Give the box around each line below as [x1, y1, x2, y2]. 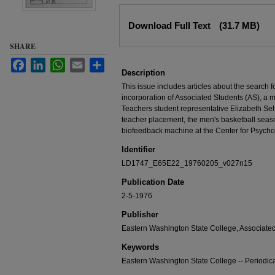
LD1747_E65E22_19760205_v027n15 [122, 159, 252, 168]
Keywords [122, 242, 159, 252]
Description [122, 68, 165, 77]
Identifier [122, 145, 155, 154]
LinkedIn [45, 58, 74, 67]
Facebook [26, 58, 59, 67]
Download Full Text [128, 20, 213, 31]
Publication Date [122, 177, 184, 187]
